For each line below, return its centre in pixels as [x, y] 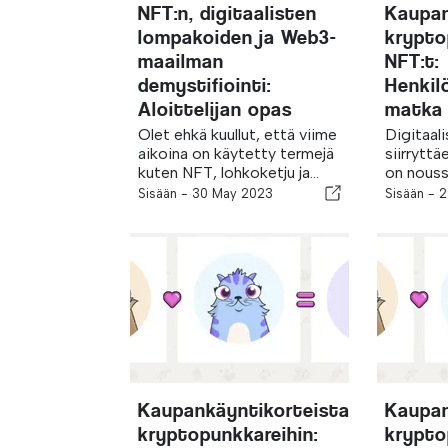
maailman [181, 61]
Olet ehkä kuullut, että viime [237, 134]
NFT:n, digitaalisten [227, 13]
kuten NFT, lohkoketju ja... [228, 172]
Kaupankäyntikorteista [244, 410]
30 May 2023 [232, 193]
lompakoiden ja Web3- [237, 37]
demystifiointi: [204, 85]
